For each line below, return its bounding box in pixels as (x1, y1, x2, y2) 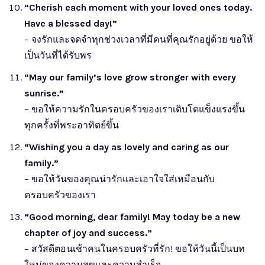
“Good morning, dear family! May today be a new (24, 211, 240, 222)
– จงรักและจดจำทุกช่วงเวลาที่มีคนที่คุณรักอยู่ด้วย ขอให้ (24, 33, 253, 45)
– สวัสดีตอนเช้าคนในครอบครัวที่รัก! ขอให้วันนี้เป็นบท (24, 243, 245, 254)
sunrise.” (24, 87, 64, 99)
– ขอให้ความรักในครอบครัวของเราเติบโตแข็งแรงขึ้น (24, 103, 245, 115)
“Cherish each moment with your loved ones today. (24, 1, 252, 13)
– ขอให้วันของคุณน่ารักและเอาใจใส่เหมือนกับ (24, 173, 215, 185)
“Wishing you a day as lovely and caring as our (24, 141, 229, 153)
